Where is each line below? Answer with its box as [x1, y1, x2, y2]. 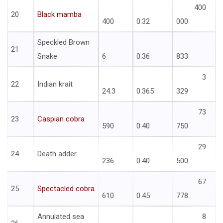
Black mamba [37, 10, 82, 19]
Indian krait [37, 80, 73, 89]
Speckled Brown [37, 38, 90, 47]
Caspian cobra [37, 114, 85, 124]
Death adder [37, 149, 77, 159]
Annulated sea [37, 212, 84, 222]
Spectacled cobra [37, 184, 95, 194]
